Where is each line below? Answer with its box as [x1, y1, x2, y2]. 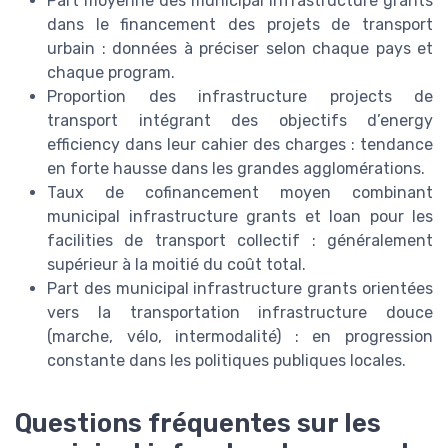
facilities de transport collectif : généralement [47, 230, 433, 250]
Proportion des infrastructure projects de [47, 86, 433, 106]
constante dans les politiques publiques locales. [47, 350, 406, 370]
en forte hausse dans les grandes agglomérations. [47, 158, 425, 178]
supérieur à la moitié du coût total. [47, 254, 306, 274]
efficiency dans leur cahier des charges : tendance [47, 134, 433, 154]
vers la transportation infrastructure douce [47, 302, 433, 322]
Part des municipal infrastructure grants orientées [47, 278, 433, 298]
